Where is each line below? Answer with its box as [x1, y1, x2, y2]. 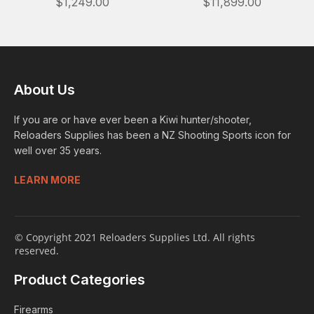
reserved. [15, 243, 59, 257]
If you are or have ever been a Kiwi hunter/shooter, [14, 113, 252, 125]
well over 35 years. [14, 144, 102, 156]
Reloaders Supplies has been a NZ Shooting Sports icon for [14, 128, 291, 141]
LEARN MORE [14, 173, 81, 186]
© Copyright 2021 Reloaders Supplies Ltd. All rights [15, 230, 255, 244]
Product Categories [14, 271, 145, 288]
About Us [14, 81, 75, 98]
